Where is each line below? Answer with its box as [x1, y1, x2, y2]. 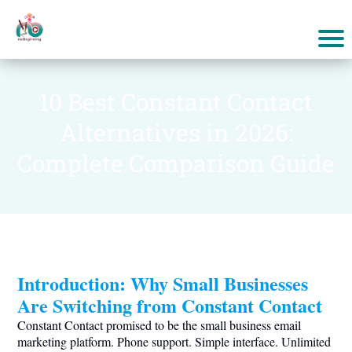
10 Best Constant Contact [39, 86, 313, 117]
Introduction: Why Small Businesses [17, 269, 308, 297]
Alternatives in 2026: [59, 117, 293, 148]
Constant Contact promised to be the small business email [17, 317, 301, 333]
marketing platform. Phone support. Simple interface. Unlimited [17, 333, 331, 350]
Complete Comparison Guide [17, 148, 335, 178]
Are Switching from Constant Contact [17, 291, 322, 319]
